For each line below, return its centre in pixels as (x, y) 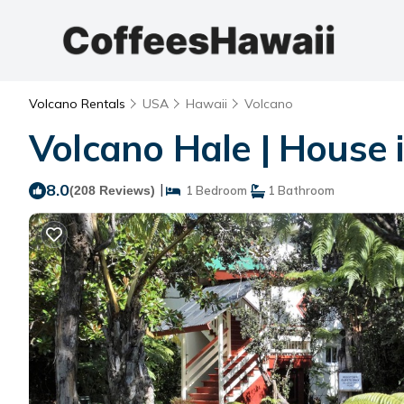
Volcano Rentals (79, 104)
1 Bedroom (214, 190)
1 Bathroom (300, 190)
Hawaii (207, 104)
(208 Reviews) (112, 190)
